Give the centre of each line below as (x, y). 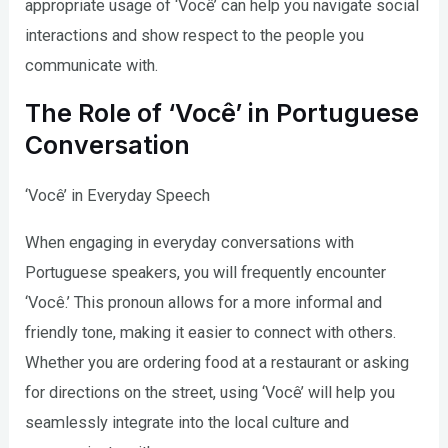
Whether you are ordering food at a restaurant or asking (217, 362)
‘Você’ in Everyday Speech (118, 196)
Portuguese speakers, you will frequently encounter (206, 272)
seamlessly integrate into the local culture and (187, 422)
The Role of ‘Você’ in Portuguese (222, 113)
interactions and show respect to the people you (195, 35)
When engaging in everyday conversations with (190, 242)
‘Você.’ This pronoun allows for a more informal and (204, 302)
